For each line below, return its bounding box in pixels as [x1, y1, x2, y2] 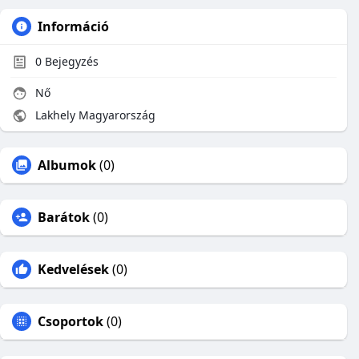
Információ [38, 18, 109, 35]
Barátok [38, 208, 90, 226]
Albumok [38, 156, 96, 174]
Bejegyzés [42, 54, 99, 69]
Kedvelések [38, 260, 109, 278]
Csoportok [38, 313, 103, 330]
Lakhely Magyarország [32, 107, 155, 123]
